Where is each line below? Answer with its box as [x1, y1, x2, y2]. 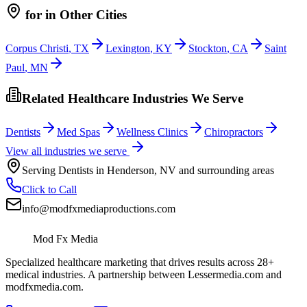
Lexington [106, 42, 150, 54]
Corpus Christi [5, 42, 69, 54]
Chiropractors [204, 125, 263, 138]
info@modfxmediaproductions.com [22, 202, 175, 214]
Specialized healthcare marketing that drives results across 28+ [5, 256, 274, 268]
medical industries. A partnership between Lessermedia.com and [5, 268, 282, 280]
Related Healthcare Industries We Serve [22, 91, 243, 106]
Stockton [188, 42, 227, 54]
